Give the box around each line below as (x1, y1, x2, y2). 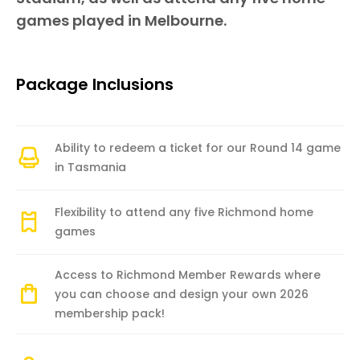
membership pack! (55, 305, 165, 321)
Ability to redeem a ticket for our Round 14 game (55, 140, 341, 157)
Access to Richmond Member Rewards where (55, 266, 321, 283)
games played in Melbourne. (16, 10, 227, 31)
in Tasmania (55, 159, 126, 176)
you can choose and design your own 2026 (55, 285, 309, 302)
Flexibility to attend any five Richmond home (55, 204, 313, 221)
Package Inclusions (16, 73, 174, 96)
